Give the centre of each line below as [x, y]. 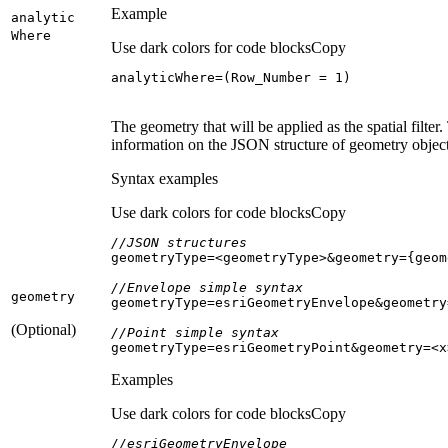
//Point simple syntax [195, 332]
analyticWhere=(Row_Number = [223, 77]
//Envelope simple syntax [207, 287]
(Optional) [43, 329]
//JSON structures [179, 242]
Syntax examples [164, 178]
